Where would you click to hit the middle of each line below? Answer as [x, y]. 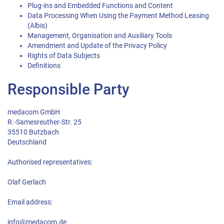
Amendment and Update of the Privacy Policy [97, 46]
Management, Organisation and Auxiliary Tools [100, 36]
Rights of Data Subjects [64, 56]
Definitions [44, 66]
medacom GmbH [34, 112]
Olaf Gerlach [27, 182]
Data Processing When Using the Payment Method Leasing [118, 16]
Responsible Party [68, 89]
